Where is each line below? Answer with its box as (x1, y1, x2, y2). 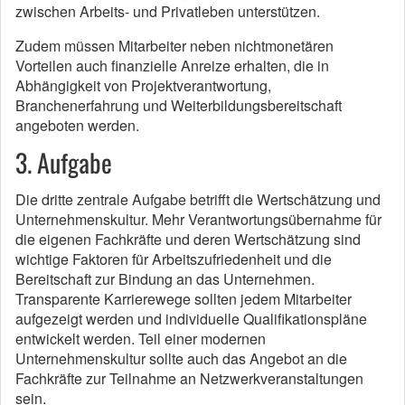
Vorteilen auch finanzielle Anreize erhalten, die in (15, 54, 329, 76)
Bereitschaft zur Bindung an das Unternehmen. (15, 268, 315, 289)
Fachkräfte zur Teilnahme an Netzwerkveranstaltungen (15, 367, 363, 389)
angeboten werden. (15, 114, 139, 136)
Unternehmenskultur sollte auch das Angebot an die (15, 347, 347, 369)
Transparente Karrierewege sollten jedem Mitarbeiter (15, 287, 352, 309)
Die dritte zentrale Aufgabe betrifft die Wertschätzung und (15, 188, 381, 210)
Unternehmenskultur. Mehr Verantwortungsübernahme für (15, 208, 381, 230)
